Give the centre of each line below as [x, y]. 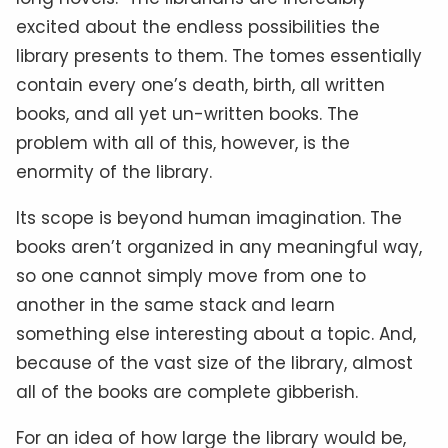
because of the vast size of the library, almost [214, 362]
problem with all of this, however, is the [183, 142]
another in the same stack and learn [175, 304]
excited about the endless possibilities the [198, 26]
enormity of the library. [114, 171]
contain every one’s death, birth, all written [200, 84]
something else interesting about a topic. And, [216, 333]
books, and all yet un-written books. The [187, 113]
